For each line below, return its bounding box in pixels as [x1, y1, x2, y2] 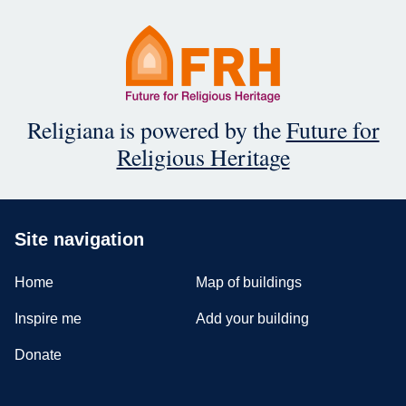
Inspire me [14, 311, 82, 327]
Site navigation [14, 229, 144, 250]
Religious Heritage [116, 141, 290, 173]
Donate [14, 347, 62, 363]
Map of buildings [195, 275, 302, 291]
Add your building [195, 311, 309, 327]
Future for [285, 114, 380, 146]
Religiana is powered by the [26, 114, 286, 146]
